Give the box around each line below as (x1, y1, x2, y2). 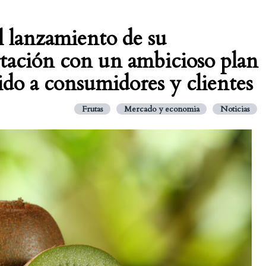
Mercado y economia (123, 103, 199, 115)
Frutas (81, 103, 103, 115)
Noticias (220, 103, 250, 115)
